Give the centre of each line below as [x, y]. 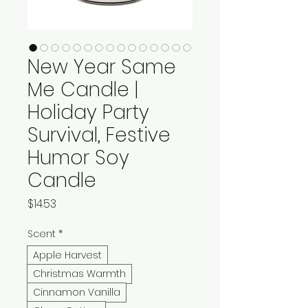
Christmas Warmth [79, 273]
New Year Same [102, 67]
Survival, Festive [99, 135]
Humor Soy [78, 157]
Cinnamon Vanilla [77, 292]
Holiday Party [88, 112]
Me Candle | [83, 89]
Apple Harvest [67, 255]
